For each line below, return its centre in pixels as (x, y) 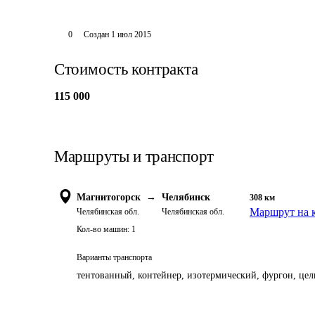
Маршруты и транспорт (134, 156)
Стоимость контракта (126, 69)
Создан (96, 34)
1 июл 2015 (131, 34)
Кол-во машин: (103, 229)
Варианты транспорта (114, 257)
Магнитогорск (109, 197)
